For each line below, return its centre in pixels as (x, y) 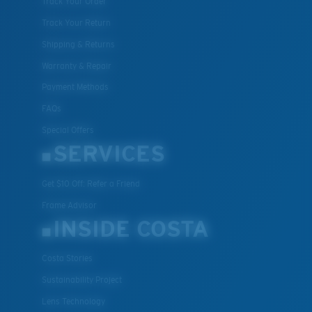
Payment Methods (75, 87)
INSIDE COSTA (131, 229)
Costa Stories (67, 259)
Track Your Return (76, 23)
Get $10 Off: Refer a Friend (91, 184)
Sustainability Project (82, 280)
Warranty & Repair (77, 66)
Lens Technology (73, 301)
